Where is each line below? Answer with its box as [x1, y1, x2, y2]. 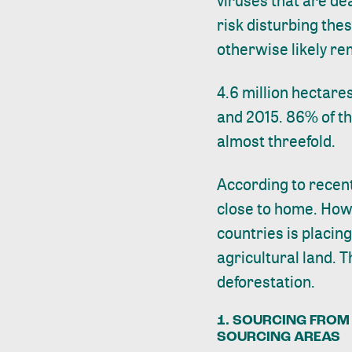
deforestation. [217, 270, 316, 292]
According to [217, 173, 310, 195]
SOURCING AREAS [217, 329, 341, 344]
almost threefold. [217, 130, 336, 152]
